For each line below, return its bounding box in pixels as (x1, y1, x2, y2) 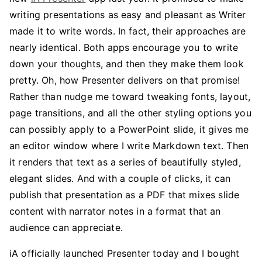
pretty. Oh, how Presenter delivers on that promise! (9, 74, 240, 86)
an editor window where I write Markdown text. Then (9, 140, 249, 151)
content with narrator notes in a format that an (9, 205, 221, 217)
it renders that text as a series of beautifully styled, (9, 156, 241, 168)
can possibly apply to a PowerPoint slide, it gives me (9, 123, 249, 135)
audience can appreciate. (9, 222, 123, 233)
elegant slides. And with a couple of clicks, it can (9, 173, 231, 184)
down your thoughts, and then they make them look (9, 58, 244, 70)
